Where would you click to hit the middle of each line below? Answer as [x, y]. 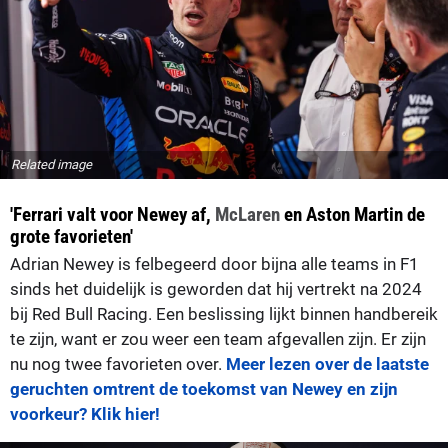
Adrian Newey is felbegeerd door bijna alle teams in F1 [214, 263]
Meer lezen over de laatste [327, 363]
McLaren [247, 214]
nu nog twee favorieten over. [118, 363]
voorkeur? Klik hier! [85, 413]
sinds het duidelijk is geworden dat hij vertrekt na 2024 [216, 288]
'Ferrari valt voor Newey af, [112, 214]
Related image [51, 164]
